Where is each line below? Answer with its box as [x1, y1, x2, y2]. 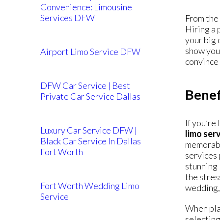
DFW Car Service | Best [40, 80, 130, 91]
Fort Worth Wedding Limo [40, 180, 139, 191]
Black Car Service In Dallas [40, 136, 141, 146]
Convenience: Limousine [40, 1, 132, 12]
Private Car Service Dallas [40, 91, 140, 102]
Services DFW [40, 12, 95, 23]
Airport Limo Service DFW [40, 46, 140, 57]
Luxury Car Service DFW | [40, 125, 137, 136]
